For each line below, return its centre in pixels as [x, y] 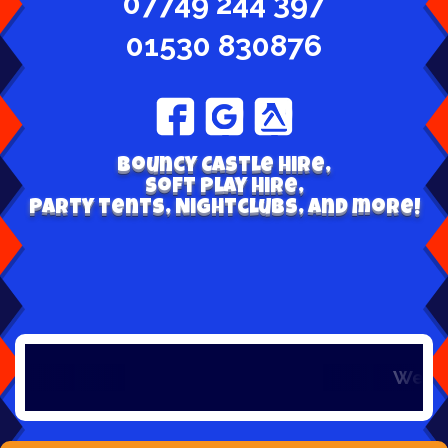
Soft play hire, [224, 187]
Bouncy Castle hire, [224, 166]
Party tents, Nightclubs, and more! [224, 208]
